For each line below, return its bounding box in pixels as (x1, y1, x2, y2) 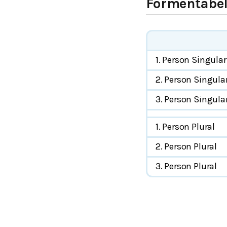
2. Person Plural (156, 141, 217, 152)
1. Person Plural (156, 121, 215, 132)
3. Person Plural (156, 161, 217, 172)
